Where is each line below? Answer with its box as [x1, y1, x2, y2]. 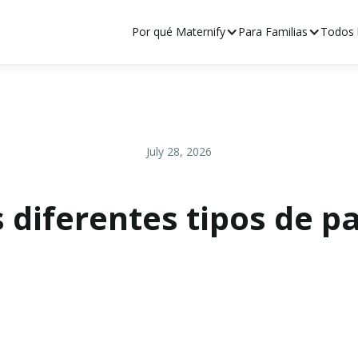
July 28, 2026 [146, 144, 212, 159]
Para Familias [238, 24, 308, 39]
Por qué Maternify [132, 24, 225, 39]
